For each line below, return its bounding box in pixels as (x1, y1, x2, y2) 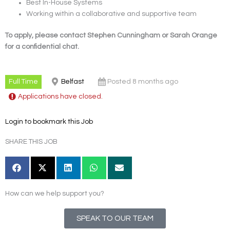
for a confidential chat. (5, 43, 79, 51)
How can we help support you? (5, 190, 104, 198)
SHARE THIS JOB (5, 138, 57, 145)
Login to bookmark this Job (5, 118, 93, 125)
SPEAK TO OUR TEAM (76, 215, 154, 223)
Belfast (61, 78, 85, 85)
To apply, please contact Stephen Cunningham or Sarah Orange (5, 32, 217, 40)
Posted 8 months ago (107, 78, 179, 85)
